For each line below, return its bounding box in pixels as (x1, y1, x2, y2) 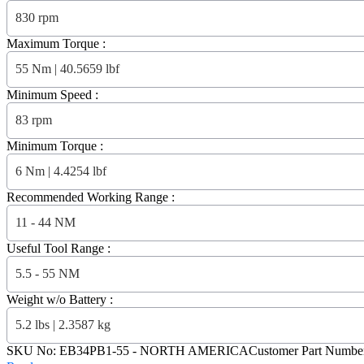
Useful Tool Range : (6, 240, 110, 255)
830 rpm (15, 11, 58, 25)
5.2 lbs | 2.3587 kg (15, 318, 110, 332)
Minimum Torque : (6, 138, 103, 153)
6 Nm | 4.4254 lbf (15, 164, 106, 179)
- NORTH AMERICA (129, 343, 249, 357)
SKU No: (6, 343, 59, 357)
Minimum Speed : (6, 87, 98, 102)
